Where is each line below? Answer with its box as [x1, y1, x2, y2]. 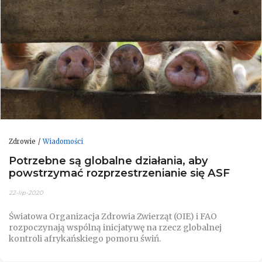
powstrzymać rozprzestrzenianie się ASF [9, 166, 230, 180]
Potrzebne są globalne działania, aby [9, 154, 208, 168]
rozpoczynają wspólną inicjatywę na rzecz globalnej [9, 222, 222, 233]
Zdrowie [9, 137, 36, 146]
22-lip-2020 [9, 188, 43, 196]
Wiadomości [43, 137, 83, 146]
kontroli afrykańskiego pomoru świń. [9, 233, 161, 244]
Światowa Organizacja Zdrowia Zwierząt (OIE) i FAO [9, 211, 217, 222]
